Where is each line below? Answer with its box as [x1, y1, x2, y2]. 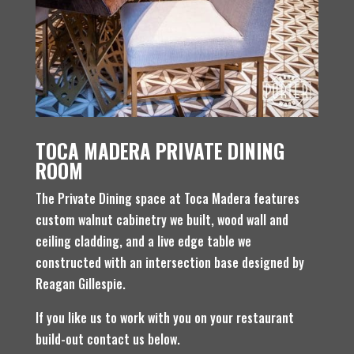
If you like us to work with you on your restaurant [35, 307, 294, 327]
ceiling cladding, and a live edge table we [35, 231, 251, 250]
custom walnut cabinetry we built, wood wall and [35, 209, 288, 229]
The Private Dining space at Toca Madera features [35, 188, 299, 208]
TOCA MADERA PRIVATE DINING [35, 135, 284, 165]
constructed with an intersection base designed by [35, 252, 304, 272]
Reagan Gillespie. [35, 273, 126, 293]
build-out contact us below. [35, 329, 183, 348]
